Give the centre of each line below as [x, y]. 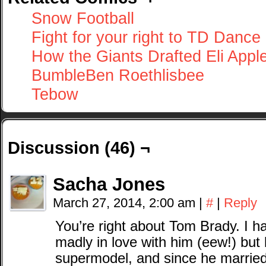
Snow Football [83, 18]
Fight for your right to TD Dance [146, 37]
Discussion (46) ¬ [79, 148]
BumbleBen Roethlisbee [118, 75]
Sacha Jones [109, 184]
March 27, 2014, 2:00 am [126, 203]
